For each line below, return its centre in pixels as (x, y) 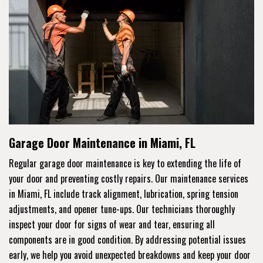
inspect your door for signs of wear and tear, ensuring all (112, 224)
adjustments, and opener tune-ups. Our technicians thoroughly (122, 209)
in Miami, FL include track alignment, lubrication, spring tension (124, 193)
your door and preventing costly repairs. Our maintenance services (129, 178)
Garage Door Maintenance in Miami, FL (102, 142)
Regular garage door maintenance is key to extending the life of (125, 163)
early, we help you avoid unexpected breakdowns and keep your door (130, 254)
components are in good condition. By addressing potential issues (127, 239)
